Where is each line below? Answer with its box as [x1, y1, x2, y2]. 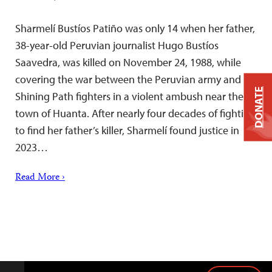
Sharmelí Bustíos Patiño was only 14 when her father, [15, 21, 255, 35]
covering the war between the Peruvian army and [15, 72, 241, 86]
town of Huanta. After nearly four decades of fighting [15, 106, 256, 120]
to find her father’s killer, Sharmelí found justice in [15, 123, 239, 137]
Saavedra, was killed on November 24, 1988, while [15, 55, 241, 69]
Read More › [15, 169, 65, 186]
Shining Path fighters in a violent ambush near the [15, 89, 243, 103]
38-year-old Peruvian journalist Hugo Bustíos [15, 38, 219, 52]
